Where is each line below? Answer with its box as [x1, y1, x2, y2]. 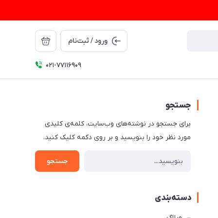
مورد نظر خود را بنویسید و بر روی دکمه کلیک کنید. [43, 133, 191, 142]
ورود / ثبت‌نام [68, 36, 108, 46]
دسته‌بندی [155, 193, 191, 203]
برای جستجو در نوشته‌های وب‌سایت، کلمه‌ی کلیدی [45, 119, 191, 128]
